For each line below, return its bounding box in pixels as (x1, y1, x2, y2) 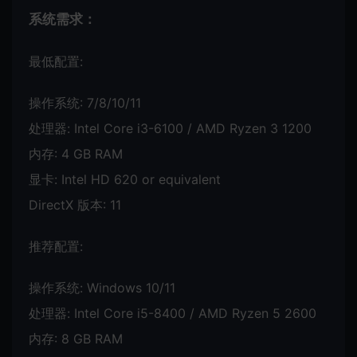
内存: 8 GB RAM (29, 330, 123, 347)
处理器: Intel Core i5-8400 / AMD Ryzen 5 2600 (29, 304, 316, 321)
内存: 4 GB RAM (29, 145, 123, 162)
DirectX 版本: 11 (29, 196, 121, 213)
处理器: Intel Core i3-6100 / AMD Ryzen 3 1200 (29, 120, 312, 136)
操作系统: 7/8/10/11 (29, 94, 141, 111)
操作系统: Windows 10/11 (29, 279, 175, 296)
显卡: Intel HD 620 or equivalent (29, 171, 221, 187)
